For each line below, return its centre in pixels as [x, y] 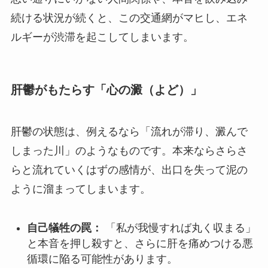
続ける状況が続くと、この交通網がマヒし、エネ [129, 18]
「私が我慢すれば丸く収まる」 [179, 228]
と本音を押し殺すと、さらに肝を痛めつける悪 [140, 243]
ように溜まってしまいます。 [80, 189]
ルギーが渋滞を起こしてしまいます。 [102, 37]
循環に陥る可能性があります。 [102, 259]
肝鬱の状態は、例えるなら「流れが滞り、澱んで [129, 131]
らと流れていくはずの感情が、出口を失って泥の [129, 170]
